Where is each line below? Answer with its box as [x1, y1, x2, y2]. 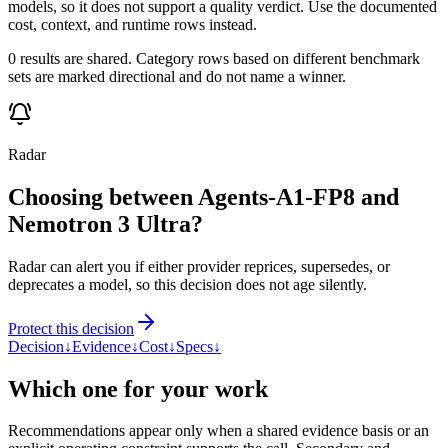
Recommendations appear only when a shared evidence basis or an [8, 422, 429, 440]
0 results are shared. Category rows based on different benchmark [8, 49, 420, 67]
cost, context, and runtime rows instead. [8, 15, 257, 33]
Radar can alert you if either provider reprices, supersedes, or [8, 257, 390, 275]
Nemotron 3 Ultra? [8, 210, 203, 237]
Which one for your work [8, 375, 268, 402]
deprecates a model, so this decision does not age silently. [8, 275, 367, 293]
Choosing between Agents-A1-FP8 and [8, 183, 399, 210]
